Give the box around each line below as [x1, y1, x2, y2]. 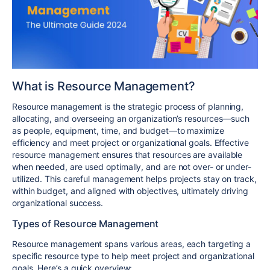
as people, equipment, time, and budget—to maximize [12, 125, 224, 136]
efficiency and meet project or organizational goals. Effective [12, 137, 249, 148]
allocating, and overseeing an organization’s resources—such [12, 113, 250, 124]
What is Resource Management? [12, 78, 195, 93]
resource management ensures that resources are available [12, 149, 243, 160]
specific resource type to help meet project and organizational [12, 250, 254, 261]
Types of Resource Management [12, 217, 159, 230]
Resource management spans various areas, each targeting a [12, 238, 251, 249]
